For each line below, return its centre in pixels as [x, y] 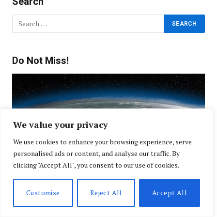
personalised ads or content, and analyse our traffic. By [96, 153]
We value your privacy [61, 124]
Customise [43, 193]
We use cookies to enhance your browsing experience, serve [102, 142]
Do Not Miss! [40, 60]
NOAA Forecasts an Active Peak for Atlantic [98, 201]
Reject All [106, 193]
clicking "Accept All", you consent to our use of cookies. [96, 165]
